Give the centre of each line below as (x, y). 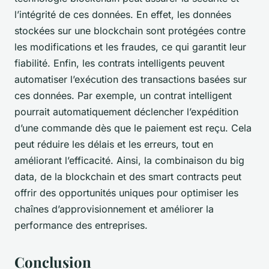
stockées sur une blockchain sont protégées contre (130, 30)
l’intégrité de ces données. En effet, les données (123, 14)
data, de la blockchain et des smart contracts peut (128, 176)
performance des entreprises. (81, 225)
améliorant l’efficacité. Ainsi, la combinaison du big (129, 160)
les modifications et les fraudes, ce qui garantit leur (130, 47)
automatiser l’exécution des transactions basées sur (131, 79)
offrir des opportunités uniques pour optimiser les (126, 192)
